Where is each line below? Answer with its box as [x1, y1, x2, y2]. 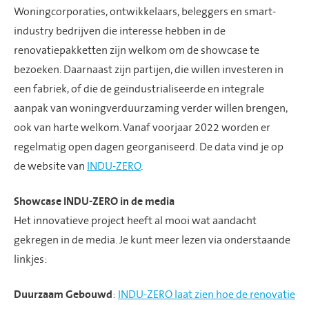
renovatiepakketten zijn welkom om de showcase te [14, 43, 259, 57]
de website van [14, 159, 87, 172]
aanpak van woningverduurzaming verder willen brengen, [14, 101, 288, 114]
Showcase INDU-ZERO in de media [14, 195, 175, 208]
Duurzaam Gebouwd [14, 288, 112, 301]
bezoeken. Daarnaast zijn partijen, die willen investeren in [14, 63, 283, 76]
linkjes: [14, 252, 50, 266]
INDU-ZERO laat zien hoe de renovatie [118, 288, 295, 301]
